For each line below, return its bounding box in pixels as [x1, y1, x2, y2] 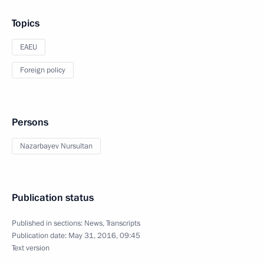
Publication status [12, 191, 94, 204]
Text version [12, 243, 49, 253]
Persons [12, 115, 48, 129]
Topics [12, 16, 39, 30]
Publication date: [12, 230, 68, 241]
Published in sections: [12, 218, 84, 229]
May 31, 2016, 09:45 [68, 230, 140, 241]
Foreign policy [20, 65, 65, 75]
